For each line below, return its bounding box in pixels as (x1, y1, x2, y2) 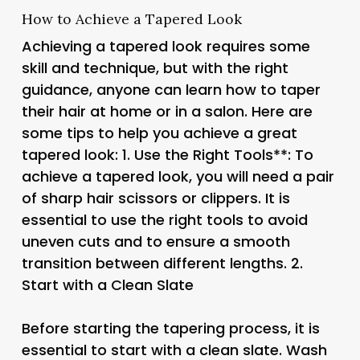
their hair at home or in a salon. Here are (21, 100, 313, 121)
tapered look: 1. (21, 144, 134, 165)
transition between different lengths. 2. (21, 252, 303, 273)
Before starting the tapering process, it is (21, 317, 320, 338)
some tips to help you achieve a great (21, 122, 297, 143)
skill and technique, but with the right (21, 57, 288, 78)
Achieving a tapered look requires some (21, 35, 310, 56)
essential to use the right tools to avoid (21, 209, 308, 230)
